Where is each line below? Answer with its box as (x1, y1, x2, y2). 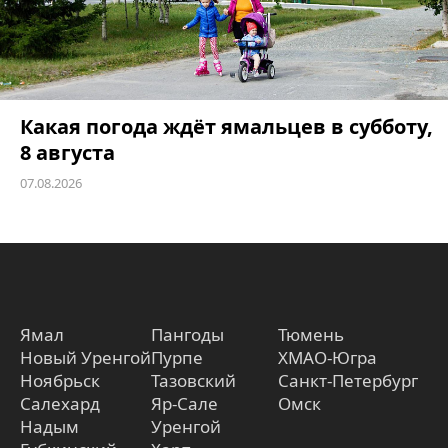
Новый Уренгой (20, 346, 151, 370)
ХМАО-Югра (278, 346, 377, 370)
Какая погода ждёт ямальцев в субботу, (20, 113, 433, 141)
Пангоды (151, 323, 224, 347)
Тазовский (151, 369, 236, 393)
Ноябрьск (20, 369, 100, 393)
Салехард (20, 392, 100, 416)
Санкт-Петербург (278, 369, 418, 393)
